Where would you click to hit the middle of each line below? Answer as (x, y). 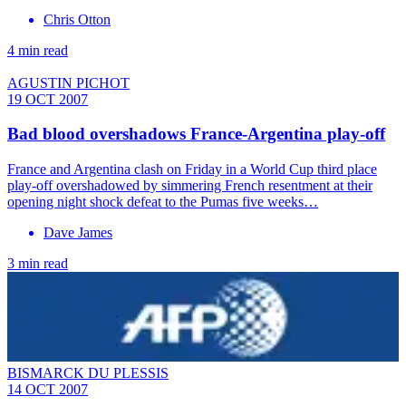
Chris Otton (77, 19)
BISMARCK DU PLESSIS (88, 373)
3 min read (38, 264)
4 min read (38, 50)
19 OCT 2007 (48, 99)
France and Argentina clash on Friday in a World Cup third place (192, 169)
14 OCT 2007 (48, 390)
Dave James (78, 233)
